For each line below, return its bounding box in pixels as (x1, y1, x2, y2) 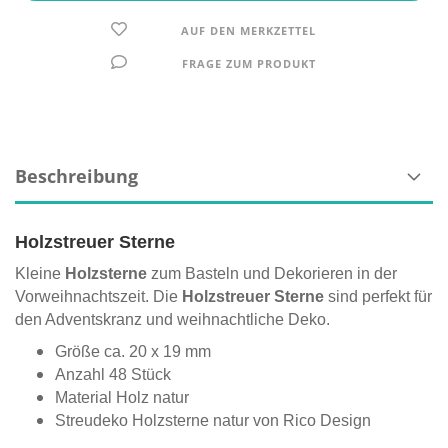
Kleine (15, 265, 65, 282)
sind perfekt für (324, 288, 432, 305)
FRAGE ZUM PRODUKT (181, 56, 316, 71)
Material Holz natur (55, 389, 189, 406)
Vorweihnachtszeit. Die (15, 288, 182, 305)
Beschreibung (15, 164, 138, 188)
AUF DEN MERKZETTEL (181, 23, 317, 38)
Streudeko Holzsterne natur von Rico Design (55, 412, 371, 429)
